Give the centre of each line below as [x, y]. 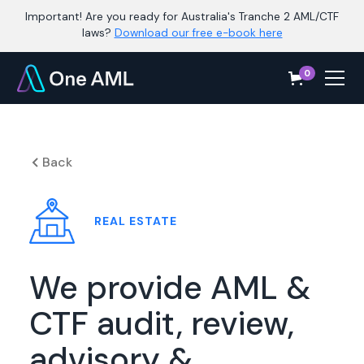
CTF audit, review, [162, 323]
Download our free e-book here [198, 33]
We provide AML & [170, 288]
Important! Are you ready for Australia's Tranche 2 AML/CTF [182, 17]
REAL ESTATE [136, 221]
